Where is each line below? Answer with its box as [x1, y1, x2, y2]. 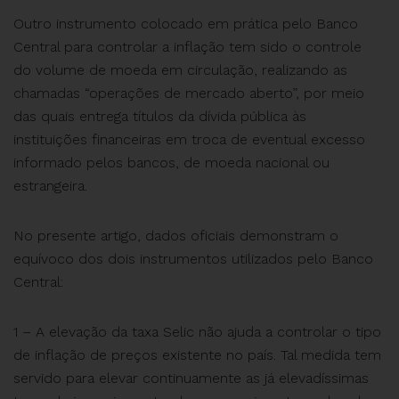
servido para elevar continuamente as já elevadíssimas [13, 370, 369, 387]
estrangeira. [13, 177, 87, 194]
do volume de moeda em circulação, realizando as [13, 61, 347, 78]
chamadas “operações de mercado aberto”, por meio [13, 85, 364, 102]
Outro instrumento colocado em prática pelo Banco [13, 15, 358, 32]
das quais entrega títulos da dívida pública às [13, 108, 306, 125]
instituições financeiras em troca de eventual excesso [13, 131, 365, 148]
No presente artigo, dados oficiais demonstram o [13, 227, 338, 244]
